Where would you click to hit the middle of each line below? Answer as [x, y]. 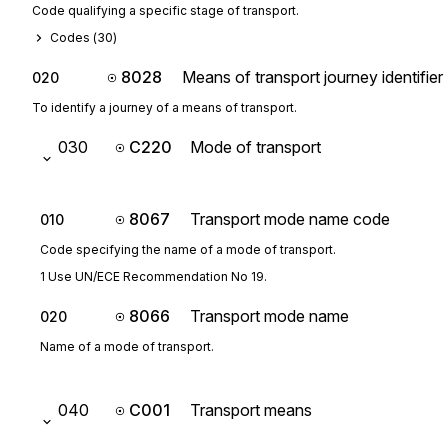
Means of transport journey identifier [312, 77]
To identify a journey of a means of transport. [164, 107]
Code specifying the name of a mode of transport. [188, 249]
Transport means [251, 410]
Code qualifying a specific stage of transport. [165, 10]
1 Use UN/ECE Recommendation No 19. [153, 276]
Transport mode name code [290, 219]
